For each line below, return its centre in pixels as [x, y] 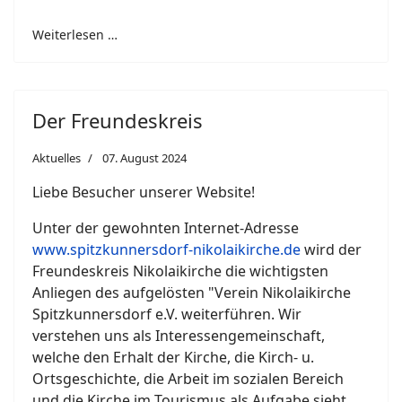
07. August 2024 [144, 158]
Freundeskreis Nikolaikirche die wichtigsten [180, 271]
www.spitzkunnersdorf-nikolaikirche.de [166, 249]
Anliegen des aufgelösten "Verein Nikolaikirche [192, 293]
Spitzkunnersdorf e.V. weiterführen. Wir [167, 314]
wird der [331, 249]
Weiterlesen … [75, 35]
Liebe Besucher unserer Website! [144, 192]
